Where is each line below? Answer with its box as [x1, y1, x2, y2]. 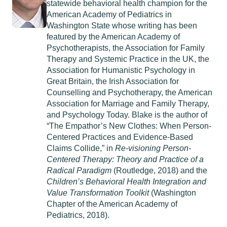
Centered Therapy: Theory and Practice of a [47, 155, 204, 164]
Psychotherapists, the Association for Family [47, 44, 205, 52]
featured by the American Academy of [47, 32, 180, 41]
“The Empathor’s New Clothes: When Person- [47, 122, 211, 130]
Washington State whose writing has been [47, 21, 197, 30]
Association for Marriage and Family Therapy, [47, 99, 209, 108]
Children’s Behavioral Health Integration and [47, 177, 206, 186]
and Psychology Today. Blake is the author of [47, 110, 207, 119]
